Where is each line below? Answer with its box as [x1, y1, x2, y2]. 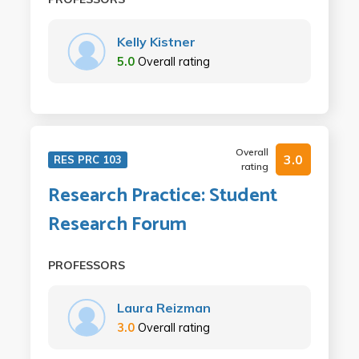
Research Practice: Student [47, 180, 277, 212]
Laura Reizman [116, 300, 211, 316]
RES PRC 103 [53, 153, 122, 166]
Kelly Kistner [116, 34, 196, 50]
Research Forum [47, 209, 187, 240]
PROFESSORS [47, 258, 125, 272]
